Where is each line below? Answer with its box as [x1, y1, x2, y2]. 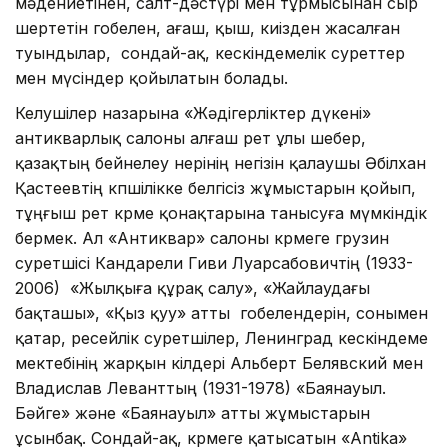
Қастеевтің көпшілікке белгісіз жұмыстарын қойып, [15, 177, 416, 198]
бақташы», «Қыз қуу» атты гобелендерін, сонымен [15, 302, 428, 323]
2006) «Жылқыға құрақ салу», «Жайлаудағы [15, 277, 370, 298]
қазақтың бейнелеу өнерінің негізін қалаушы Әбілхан [15, 152, 426, 173]
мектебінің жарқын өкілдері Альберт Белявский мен [15, 352, 423, 373]
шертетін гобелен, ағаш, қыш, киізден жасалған [15, 17, 400, 38]
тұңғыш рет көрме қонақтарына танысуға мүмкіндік [15, 202, 427, 223]
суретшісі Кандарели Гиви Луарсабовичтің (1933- [15, 252, 413, 273]
